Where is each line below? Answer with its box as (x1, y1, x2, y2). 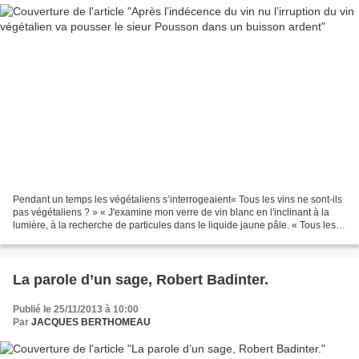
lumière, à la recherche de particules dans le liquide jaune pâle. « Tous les (13, 219, 336, 231)
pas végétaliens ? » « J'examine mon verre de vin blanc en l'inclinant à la (13, 206, 329, 218)
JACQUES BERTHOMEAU (31, 316, 151, 328)
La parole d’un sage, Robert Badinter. (13, 271, 268, 288)
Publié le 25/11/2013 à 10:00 (13, 303, 139, 315)
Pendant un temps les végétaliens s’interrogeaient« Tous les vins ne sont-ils (13, 193, 342, 205)
